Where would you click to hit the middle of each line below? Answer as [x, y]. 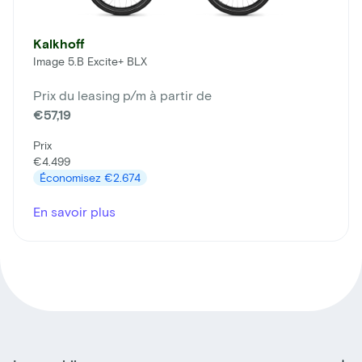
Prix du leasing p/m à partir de [122, 95]
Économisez [72, 177]
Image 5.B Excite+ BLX [90, 61]
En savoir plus [74, 211]
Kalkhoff [59, 43]
